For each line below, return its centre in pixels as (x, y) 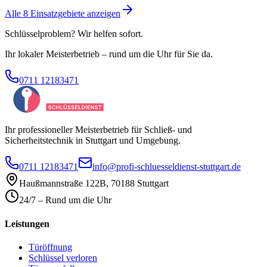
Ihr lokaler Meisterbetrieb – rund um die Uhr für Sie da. (109, 54)
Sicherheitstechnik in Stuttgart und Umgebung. (93, 141)
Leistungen (27, 223)
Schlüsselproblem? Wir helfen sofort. (74, 34)
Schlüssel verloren (63, 257)
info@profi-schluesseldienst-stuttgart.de (167, 167)
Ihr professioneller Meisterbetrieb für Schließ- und (98, 130)
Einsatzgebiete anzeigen (74, 14)
